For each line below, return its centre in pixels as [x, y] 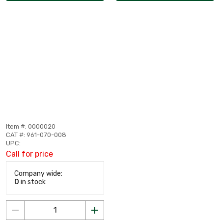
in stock [32, 182]
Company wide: [38, 173]
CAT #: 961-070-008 [36, 135]
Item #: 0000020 [31, 126]
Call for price [29, 154]
